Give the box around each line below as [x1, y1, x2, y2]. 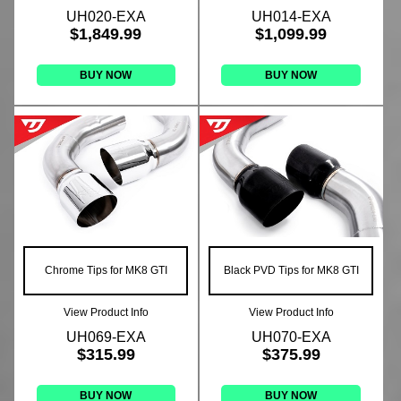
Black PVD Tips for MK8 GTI [223, 264, 359, 277]
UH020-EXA [65, 8, 146, 24]
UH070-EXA [251, 329, 331, 346]
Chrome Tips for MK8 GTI [44, 264, 167, 277]
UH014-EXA [251, 8, 331, 24]
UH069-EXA [65, 329, 146, 346]
